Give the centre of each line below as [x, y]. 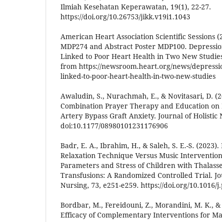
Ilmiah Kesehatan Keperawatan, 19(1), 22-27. [136, 6]
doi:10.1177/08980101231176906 [114, 125]
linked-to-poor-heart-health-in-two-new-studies [138, 76]
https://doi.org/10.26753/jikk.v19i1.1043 [125, 16]
